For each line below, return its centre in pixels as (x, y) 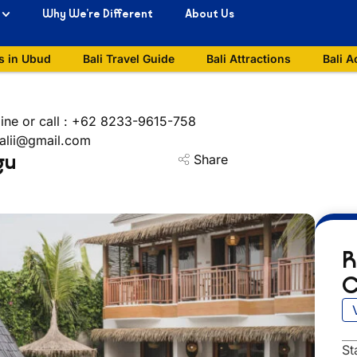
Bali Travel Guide (129, 59)
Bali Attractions (249, 59)
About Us (210, 14)
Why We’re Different (98, 14)
